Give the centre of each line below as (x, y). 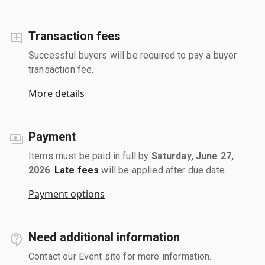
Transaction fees (75, 36)
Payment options (67, 194)
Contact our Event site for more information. (120, 256)
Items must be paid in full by (90, 156)
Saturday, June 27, (193, 156)
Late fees (77, 170)
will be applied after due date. (163, 170)
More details (56, 93)
